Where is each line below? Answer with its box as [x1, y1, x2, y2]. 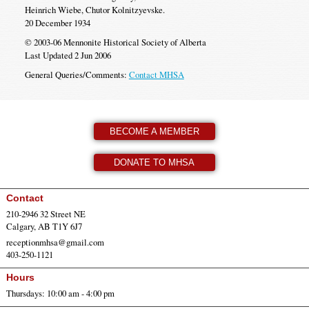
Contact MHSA [128, 68, 184, 81]
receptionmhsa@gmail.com [6, 235, 104, 248]
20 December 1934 [24, 17, 90, 30]
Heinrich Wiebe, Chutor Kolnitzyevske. [24, 3, 165, 17]
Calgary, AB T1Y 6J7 [6, 219, 82, 232]
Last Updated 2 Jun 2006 [24, 49, 111, 62]
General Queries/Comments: [24, 68, 129, 81]
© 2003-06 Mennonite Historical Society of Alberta [24, 36, 206, 49]
